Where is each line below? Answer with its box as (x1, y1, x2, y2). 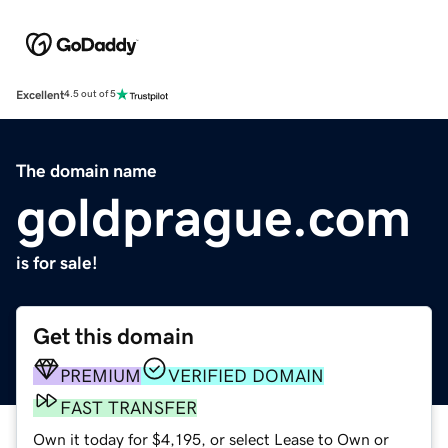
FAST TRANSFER (60, 398, 197, 417)
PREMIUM (60, 366, 141, 385)
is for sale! (16, 253, 98, 272)
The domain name (16, 161, 157, 180)
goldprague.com (16, 189, 411, 244)
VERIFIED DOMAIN (168, 366, 324, 385)
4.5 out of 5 (64, 89, 116, 100)
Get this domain (33, 324, 194, 348)
